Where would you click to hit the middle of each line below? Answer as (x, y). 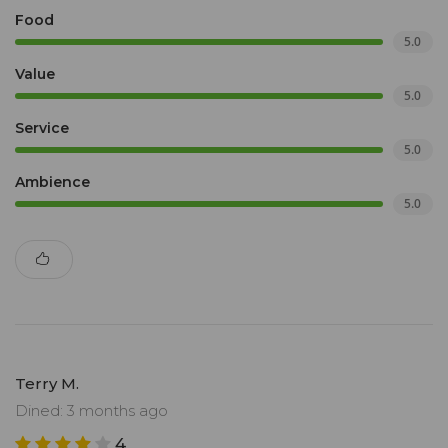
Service (42, 128)
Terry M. (47, 384)
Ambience (52, 182)
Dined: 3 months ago (91, 411)
